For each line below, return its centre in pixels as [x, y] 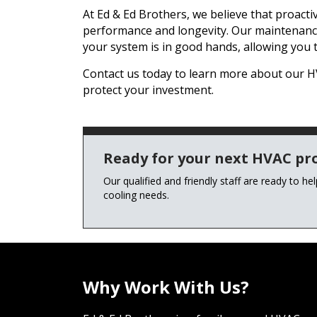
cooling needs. [136, 195]
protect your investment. [148, 90]
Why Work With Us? [166, 287]
